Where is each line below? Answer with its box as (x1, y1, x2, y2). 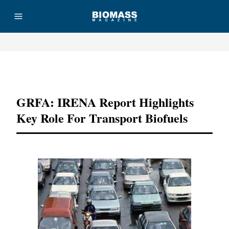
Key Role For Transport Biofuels (16, 109, 188, 127)
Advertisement (96, 68, 133, 74)
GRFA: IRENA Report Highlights (16, 93, 194, 111)
